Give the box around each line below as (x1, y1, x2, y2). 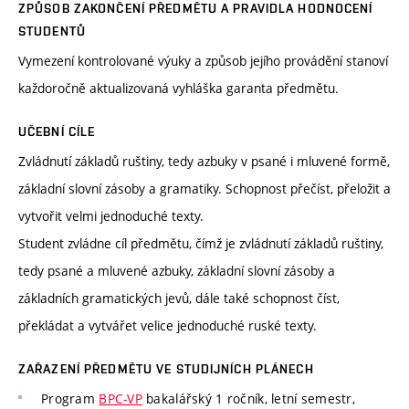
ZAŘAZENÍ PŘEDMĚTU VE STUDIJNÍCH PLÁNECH (18, 362, 314, 377)
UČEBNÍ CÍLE (18, 124, 96, 140)
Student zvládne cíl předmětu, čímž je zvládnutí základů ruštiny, (18, 235, 383, 253)
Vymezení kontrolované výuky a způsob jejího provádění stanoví (18, 52, 388, 70)
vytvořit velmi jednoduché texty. (18, 207, 204, 225)
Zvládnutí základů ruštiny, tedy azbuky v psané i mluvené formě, (18, 152, 390, 171)
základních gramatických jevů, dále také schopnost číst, (18, 289, 340, 308)
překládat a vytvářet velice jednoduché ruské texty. (18, 317, 317, 335)
